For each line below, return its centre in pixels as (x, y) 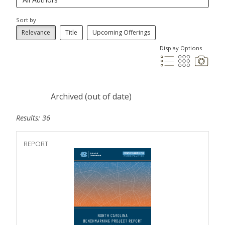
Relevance (36, 33)
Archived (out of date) (91, 97)
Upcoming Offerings (121, 33)
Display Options (181, 48)
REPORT (36, 144)
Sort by (26, 20)
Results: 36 (33, 118)
